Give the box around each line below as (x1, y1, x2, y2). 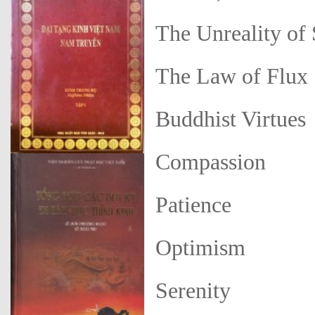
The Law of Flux (155, 64, 308, 89)
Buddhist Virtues (155, 107, 306, 131)
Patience (155, 193, 231, 217)
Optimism (155, 236, 245, 260)
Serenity (155, 278, 231, 303)
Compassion (155, 150, 266, 174)
